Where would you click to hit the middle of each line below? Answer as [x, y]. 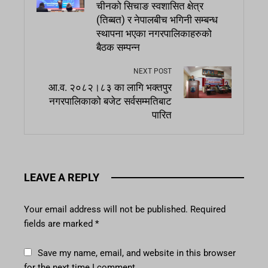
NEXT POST [153, 71]
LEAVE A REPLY [62, 178]
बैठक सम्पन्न [118, 48]
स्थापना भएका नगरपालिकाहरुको [154, 34]
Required [208, 210]
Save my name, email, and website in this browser [137, 253]
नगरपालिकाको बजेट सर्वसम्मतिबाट [110, 102]
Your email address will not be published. [106, 210]
